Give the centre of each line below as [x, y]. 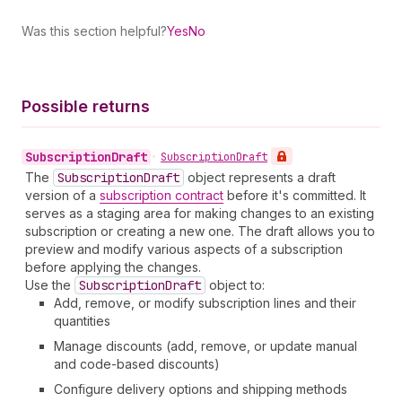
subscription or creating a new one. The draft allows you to [200, 231]
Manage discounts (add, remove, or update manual [205, 346]
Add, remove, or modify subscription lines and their [205, 303]
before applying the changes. [113, 267]
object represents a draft [260, 177]
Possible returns [86, 106]
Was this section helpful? [94, 31]
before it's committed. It [295, 195]
